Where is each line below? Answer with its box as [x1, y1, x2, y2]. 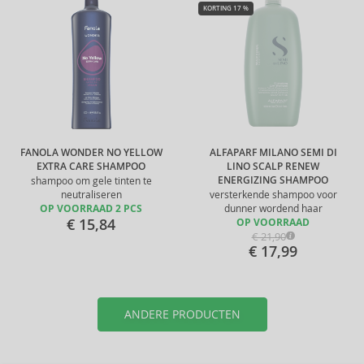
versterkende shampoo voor [209, 188, 337, 201]
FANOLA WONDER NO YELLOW [19, 146, 162, 159]
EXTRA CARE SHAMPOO [37, 160, 145, 173]
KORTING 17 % [203, 4, 249, 12]
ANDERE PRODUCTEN [123, 307, 240, 322]
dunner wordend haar [223, 202, 323, 214]
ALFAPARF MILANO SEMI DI [209, 146, 337, 159]
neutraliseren [60, 188, 122, 201]
